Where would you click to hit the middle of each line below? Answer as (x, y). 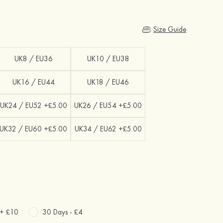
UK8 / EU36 (33, 59)
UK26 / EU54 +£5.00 (108, 106)
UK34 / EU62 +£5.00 (108, 129)
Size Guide (170, 29)
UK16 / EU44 (33, 82)
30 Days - (58, 212)
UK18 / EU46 (108, 82)
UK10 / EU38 (108, 59)
